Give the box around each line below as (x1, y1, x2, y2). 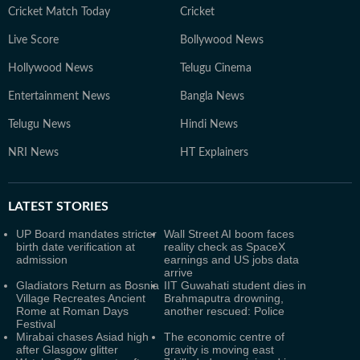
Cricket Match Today (8, 6, 110, 18)
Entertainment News (8, 90, 110, 102)
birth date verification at (16, 239, 135, 253)
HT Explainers (180, 146, 248, 158)
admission (16, 252, 67, 266)
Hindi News (180, 118, 238, 130)
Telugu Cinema (180, 62, 252, 74)
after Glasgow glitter (16, 342, 118, 356)
